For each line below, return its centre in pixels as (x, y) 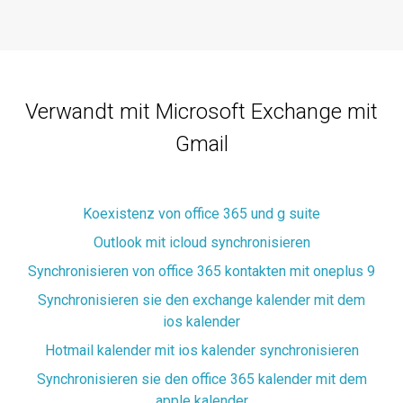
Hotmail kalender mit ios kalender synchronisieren (201, 351)
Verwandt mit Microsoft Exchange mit (201, 112)
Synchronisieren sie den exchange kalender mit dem (201, 300)
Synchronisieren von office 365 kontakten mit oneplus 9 (201, 272)
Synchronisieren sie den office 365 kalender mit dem (201, 380)
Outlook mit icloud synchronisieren (201, 243)
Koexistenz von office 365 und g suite (201, 214)
